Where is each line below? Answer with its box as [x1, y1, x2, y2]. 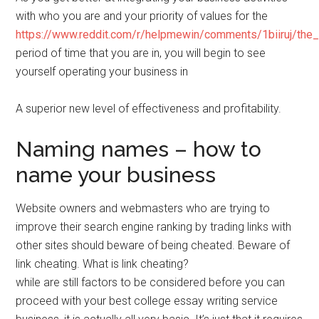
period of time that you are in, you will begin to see [16, 46, 266, 61]
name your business [16, 162, 216, 188]
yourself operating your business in [16, 65, 189, 79]
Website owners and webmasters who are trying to [16, 202, 271, 216]
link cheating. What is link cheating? [16, 257, 189, 271]
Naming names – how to [16, 137, 262, 162]
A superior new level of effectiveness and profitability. [16, 102, 282, 116]
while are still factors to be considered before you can [16, 276, 286, 290]
